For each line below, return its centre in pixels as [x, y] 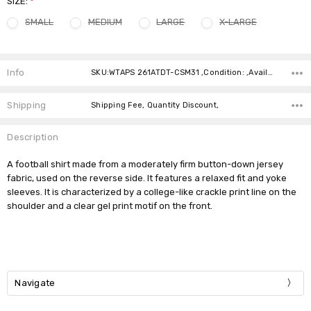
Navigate [35, 283]
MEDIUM [105, 22]
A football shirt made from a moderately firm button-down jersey [145, 164]
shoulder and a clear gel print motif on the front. [110, 205]
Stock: [20, 67]
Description [33, 137]
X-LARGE [238, 22]
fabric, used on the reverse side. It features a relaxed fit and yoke [147, 178]
